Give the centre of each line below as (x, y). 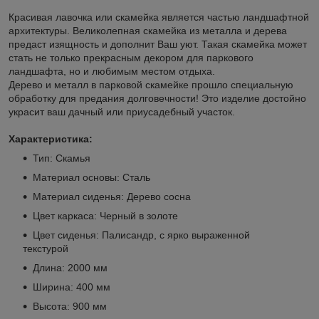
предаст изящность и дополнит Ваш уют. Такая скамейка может (158, 44)
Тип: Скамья (62, 158)
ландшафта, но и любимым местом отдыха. (112, 71)
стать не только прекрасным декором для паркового (131, 57)
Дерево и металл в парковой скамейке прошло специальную (151, 84)
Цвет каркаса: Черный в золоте (105, 215)
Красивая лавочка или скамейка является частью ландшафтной (159, 17)
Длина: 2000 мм (70, 267)
